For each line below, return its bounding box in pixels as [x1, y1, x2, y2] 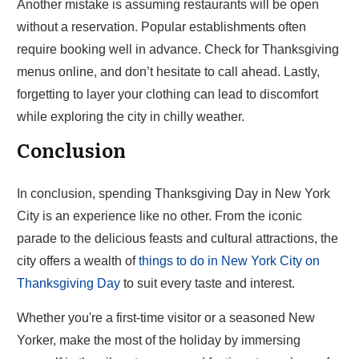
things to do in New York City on [139, 254, 320, 268]
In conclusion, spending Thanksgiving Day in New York [17, 187, 330, 200]
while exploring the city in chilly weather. [17, 110, 244, 123]
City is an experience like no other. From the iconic [17, 209, 302, 223]
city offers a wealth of [17, 254, 139, 268]
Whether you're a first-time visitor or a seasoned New [17, 311, 315, 325]
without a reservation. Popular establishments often [17, 20, 306, 34]
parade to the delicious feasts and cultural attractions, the [17, 232, 338, 245]
